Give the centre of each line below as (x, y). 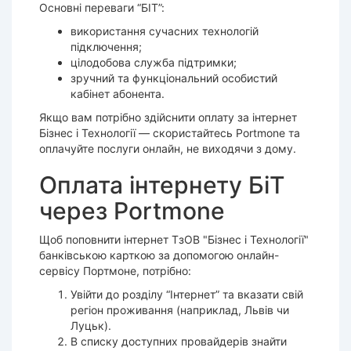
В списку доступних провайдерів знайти (179, 341)
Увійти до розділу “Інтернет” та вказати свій (187, 294)
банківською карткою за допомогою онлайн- (159, 255)
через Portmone (132, 211)
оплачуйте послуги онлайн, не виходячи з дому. (168, 148)
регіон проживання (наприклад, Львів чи (180, 310)
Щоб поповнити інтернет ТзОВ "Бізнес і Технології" (174, 239)
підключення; (106, 47)
